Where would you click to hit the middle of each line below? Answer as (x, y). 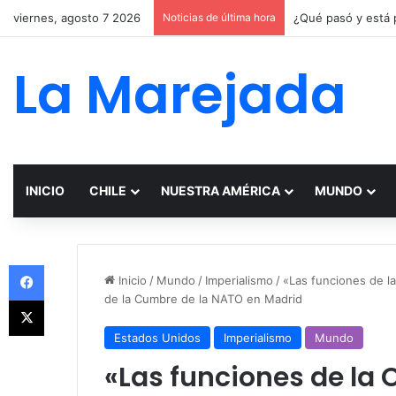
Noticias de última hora (219, 17)
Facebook (70, 264)
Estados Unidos (157, 338)
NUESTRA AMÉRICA (221, 190)
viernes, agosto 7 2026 (77, 18)
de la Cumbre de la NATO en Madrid (203, 299)
